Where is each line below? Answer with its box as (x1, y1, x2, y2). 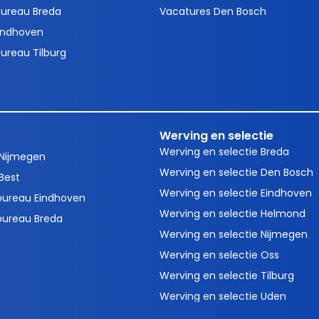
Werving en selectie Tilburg (159, 268, 294, 283)
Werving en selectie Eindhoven (159, 186, 312, 201)
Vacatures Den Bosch (159, 4, 266, 19)
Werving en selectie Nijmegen (159, 227, 308, 242)
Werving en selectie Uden (159, 289, 286, 304)
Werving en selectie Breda (159, 145, 289, 159)
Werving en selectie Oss (159, 248, 279, 263)
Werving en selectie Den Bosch (159, 165, 313, 180)
